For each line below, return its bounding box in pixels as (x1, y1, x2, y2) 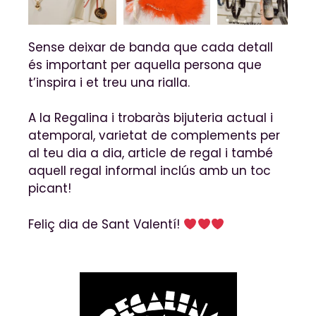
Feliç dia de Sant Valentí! (28, 215, 183, 233)
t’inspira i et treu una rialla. (28, 73, 190, 91)
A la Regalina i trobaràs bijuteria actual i (28, 109, 273, 127)
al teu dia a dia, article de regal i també (28, 145, 273, 162)
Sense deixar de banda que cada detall (28, 38, 273, 56)
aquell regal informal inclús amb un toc (28, 162, 271, 180)
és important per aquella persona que (28, 56, 262, 73)
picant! (28, 180, 71, 197)
